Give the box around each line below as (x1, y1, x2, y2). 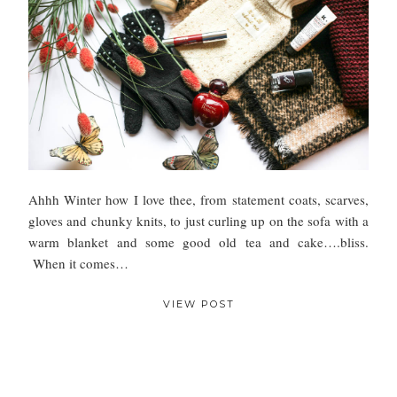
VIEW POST (162, 298, 235, 311)
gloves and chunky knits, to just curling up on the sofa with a (28, 212, 369, 230)
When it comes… (28, 254, 128, 273)
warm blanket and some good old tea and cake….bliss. (28, 233, 369, 252)
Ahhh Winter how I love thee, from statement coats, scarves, (28, 191, 369, 209)
